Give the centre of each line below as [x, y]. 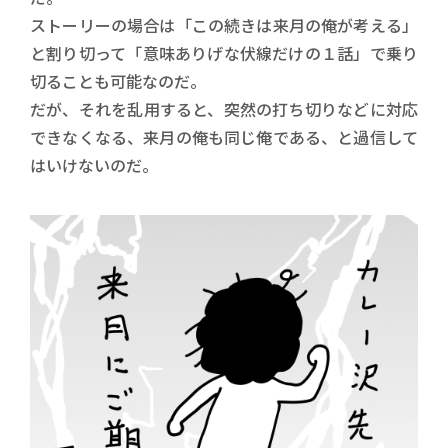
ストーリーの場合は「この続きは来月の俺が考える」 [224, 24]
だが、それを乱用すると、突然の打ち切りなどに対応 [224, 108]
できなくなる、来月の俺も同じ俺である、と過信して [224, 136]
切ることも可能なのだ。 [118, 80]
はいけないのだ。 [94, 164]
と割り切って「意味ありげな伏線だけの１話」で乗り [224, 52]
